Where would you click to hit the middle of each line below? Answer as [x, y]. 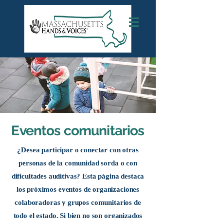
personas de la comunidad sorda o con [78, 163]
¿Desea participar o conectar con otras [78, 150]
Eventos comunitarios [78, 131]
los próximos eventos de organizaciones [78, 189]
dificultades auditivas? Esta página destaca [78, 176]
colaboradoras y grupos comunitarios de [78, 202]
